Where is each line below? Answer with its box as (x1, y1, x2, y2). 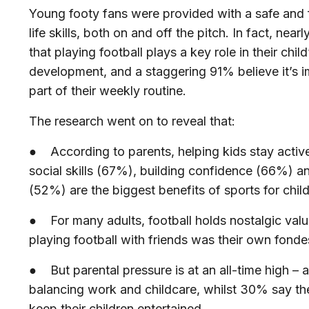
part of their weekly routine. (29, 83, 190, 99)
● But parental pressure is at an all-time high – (29, 263, 299, 278)
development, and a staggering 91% (29, 64, 235, 79)
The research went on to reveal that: (29, 114, 235, 129)
